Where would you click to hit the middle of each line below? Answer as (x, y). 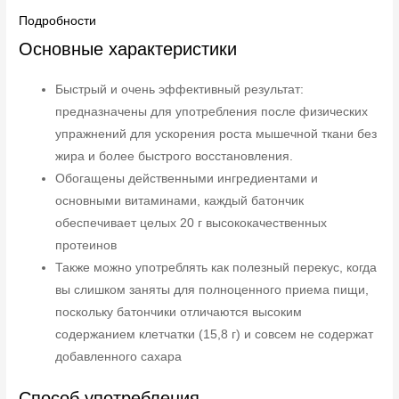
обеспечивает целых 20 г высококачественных (191, 224)
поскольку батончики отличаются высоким (179, 313)
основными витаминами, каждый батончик (180, 201)
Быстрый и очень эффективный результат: (180, 90)
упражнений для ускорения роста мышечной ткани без (216, 134)
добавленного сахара (119, 357)
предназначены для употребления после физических (212, 112)
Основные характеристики (128, 49)
